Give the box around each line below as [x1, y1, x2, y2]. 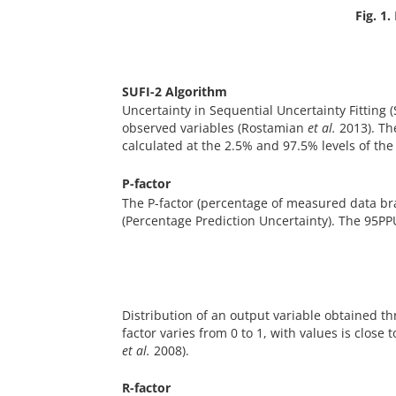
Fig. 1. [355, 7, 392, 25]
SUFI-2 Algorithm [122, 83, 227, 101]
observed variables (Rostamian [122, 119, 308, 137]
